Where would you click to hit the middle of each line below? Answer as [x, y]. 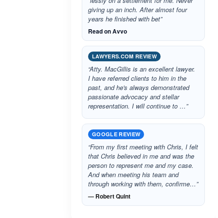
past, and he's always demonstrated [139, 87]
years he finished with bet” [125, 19]
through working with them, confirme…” [143, 184]
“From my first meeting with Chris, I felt [143, 147]
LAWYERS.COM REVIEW [124, 56]
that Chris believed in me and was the [141, 156]
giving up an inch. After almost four [137, 9]
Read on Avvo [108, 31]
